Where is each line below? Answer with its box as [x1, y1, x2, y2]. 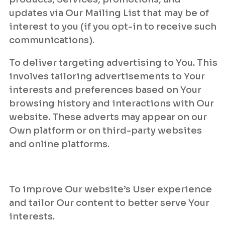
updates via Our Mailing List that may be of [9, 8, 209, 19]
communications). [9, 35, 94, 46]
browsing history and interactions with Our [9, 98, 214, 109]
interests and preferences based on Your [9, 84, 201, 95]
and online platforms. [9, 139, 109, 150]
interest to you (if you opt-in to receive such [9, 21, 216, 32]
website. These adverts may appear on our [9, 111, 207, 123]
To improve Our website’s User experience [9, 184, 212, 195]
